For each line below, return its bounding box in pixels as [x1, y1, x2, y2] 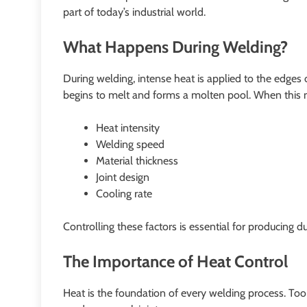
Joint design [96, 171, 149, 184]
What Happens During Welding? [63, 37, 288, 58]
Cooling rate [96, 187, 152, 201]
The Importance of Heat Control [63, 251, 288, 272]
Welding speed [96, 138, 164, 151]
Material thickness [96, 154, 178, 168]
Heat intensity [96, 121, 160, 135]
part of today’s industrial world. [63, 5, 206, 19]
